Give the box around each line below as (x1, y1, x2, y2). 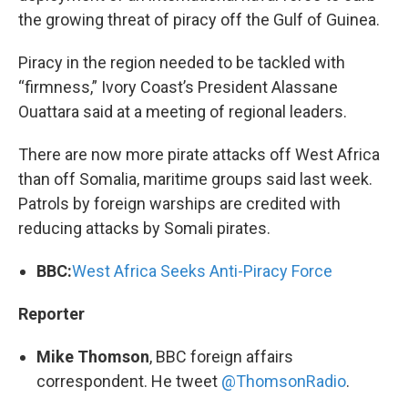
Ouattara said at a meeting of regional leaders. (18, 102, 347, 121)
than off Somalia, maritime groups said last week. (18, 169, 372, 189)
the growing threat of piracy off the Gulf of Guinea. (18, 10, 380, 29)
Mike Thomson (36, 347, 149, 366)
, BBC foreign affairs (149, 347, 293, 366)
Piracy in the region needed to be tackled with (18, 53, 345, 72)
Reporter (18, 304, 85, 323)
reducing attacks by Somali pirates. (18, 219, 270, 238)
